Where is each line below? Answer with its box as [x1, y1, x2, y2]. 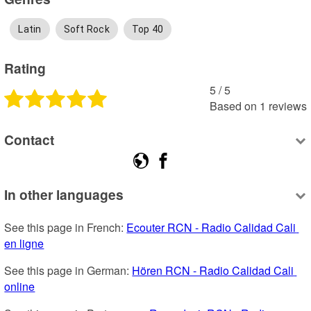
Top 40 [131, 23, 164, 35]
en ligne [4, 235, 44, 251]
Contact [4, 129, 55, 149]
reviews [268, 98, 307, 115]
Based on [209, 98, 257, 115]
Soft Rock [63, 23, 110, 35]
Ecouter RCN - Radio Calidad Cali [126, 219, 296, 235]
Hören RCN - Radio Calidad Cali [132, 262, 294, 278]
